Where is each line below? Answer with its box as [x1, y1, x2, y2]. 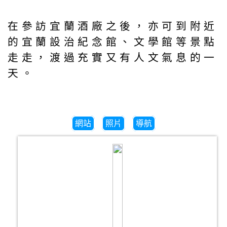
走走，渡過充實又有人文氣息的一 [8, 52, 218, 64]
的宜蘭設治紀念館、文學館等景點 [8, 36, 218, 48]
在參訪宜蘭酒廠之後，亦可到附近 [8, 20, 218, 32]
